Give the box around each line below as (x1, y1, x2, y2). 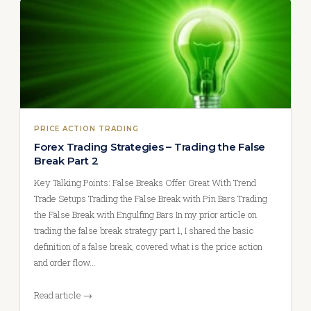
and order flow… (34, 255, 96, 269)
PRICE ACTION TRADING (34, 124, 139, 133)
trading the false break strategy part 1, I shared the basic (34, 224, 254, 237)
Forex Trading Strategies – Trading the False (34, 140, 266, 153)
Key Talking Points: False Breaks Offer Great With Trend (34, 176, 256, 189)
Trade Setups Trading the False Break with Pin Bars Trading (34, 192, 267, 205)
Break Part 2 (34, 153, 99, 167)
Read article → (34, 288, 92, 301)
